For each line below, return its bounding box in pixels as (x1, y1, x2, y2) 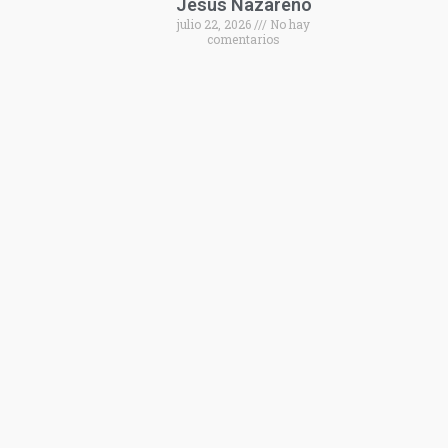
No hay (267, 16, 311, 33)
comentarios (207, 31, 281, 48)
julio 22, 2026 (177, 16, 255, 33)
